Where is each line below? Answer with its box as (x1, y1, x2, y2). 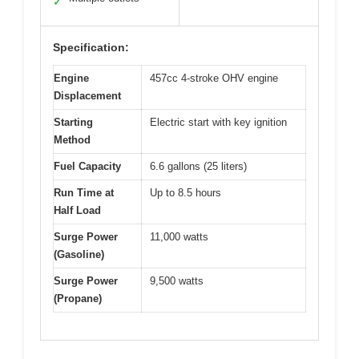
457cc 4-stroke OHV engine (150, 71, 278, 84)
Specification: (53, 40, 129, 54)
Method (54, 133, 91, 146)
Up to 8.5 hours (150, 186, 221, 199)
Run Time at (54, 186, 114, 199)
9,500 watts (150, 274, 204, 287)
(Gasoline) (54, 248, 104, 260)
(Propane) (54, 292, 102, 305)
